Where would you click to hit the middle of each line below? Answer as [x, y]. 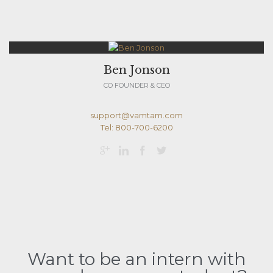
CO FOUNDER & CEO [136, 85]
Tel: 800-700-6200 [136, 127]
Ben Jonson [136, 70]
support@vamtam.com [136, 115]
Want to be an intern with [136, 259]
